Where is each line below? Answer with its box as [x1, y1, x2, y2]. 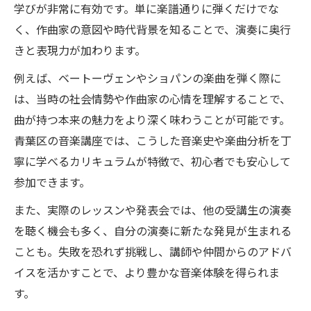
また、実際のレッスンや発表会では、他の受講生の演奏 [14, 201, 292, 218]
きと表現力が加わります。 [14, 42, 146, 58]
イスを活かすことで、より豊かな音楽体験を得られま [14, 264, 280, 280]
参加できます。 [14, 174, 90, 190]
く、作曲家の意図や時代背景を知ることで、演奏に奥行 [14, 21, 291, 37]
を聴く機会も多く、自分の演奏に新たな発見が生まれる [14, 222, 292, 239]
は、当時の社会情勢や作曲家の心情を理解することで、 [14, 90, 291, 107]
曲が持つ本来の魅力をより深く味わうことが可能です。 [14, 111, 290, 128]
